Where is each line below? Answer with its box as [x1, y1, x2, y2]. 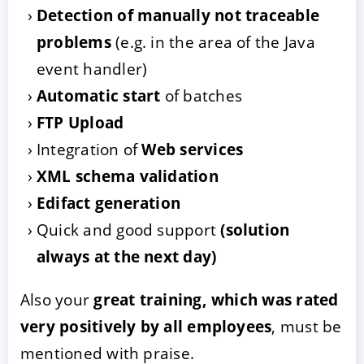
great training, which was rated [93, 288, 339, 310]
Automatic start [37, 84, 161, 106]
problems [37, 30, 111, 53]
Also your [20, 288, 94, 310]
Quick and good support [37, 218, 221, 240]
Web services [141, 137, 244, 160]
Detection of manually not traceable [37, 3, 320, 26]
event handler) [37, 57, 148, 80]
